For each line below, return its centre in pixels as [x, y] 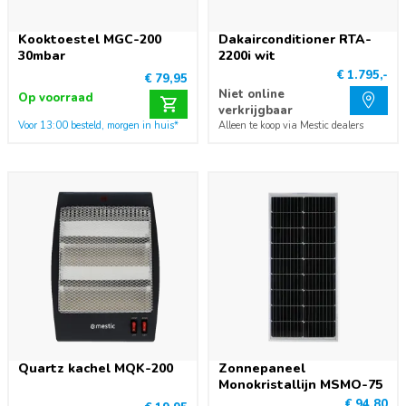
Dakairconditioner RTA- [295, 39]
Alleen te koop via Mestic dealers [291, 126]
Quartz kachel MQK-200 [96, 368]
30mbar [42, 56]
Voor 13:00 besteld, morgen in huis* [98, 126]
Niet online [251, 94]
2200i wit [247, 56]
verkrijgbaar [256, 111]
